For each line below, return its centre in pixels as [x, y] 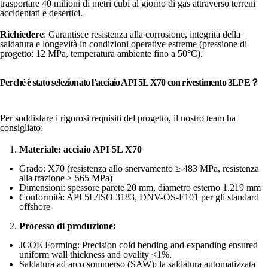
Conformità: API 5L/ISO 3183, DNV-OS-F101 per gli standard [139, 197]
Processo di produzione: [68, 226]
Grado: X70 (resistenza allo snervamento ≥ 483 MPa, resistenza [139, 168]
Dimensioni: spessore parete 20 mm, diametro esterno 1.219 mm [140, 188]
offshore [35, 207]
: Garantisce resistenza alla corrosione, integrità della [142, 34]
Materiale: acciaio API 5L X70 [80, 149]
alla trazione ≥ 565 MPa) [66, 178]
